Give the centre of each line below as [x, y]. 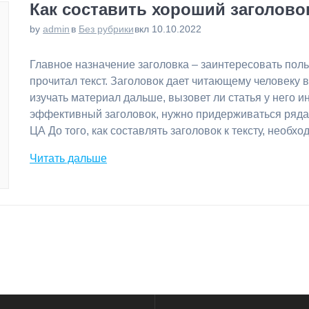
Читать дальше [69, 158]
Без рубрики [106, 29]
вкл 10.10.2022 [168, 29]
